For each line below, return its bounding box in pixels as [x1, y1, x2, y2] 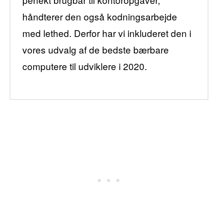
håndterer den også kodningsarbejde [22, 9, 177, 23]
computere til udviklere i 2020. [22, 59, 147, 73]
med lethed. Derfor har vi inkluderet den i [22, 26, 191, 39]
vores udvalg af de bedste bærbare [22, 42, 169, 56]
